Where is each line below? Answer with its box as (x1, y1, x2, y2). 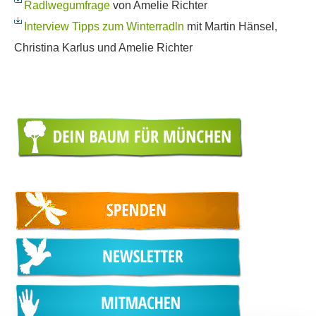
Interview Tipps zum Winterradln (24, 20, 184, 32)
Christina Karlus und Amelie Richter (14, 41, 193, 54)
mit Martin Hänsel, (184, 20, 277, 32)
